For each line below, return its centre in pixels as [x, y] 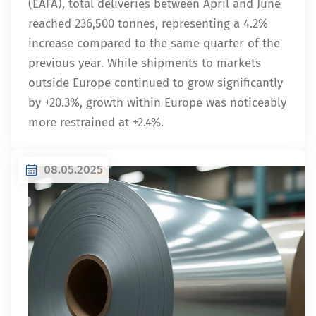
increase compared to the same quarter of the [154, 43]
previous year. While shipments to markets [145, 63]
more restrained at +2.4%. [96, 122]
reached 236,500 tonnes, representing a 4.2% [148, 24]
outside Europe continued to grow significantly [156, 83]
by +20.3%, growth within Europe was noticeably [157, 103]
